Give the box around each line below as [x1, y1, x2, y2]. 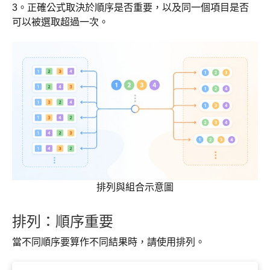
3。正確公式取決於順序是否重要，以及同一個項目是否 [12, 2, 249, 13]
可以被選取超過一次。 [12, 17, 108, 28]
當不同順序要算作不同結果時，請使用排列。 [12, 237, 205, 248]
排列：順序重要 [12, 211, 113, 231]
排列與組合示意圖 [96, 182, 174, 193]
